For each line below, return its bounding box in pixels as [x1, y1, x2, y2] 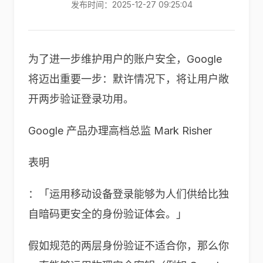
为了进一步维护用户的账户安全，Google [28, 53, 222, 65]
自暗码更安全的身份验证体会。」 [28, 208, 187, 220]
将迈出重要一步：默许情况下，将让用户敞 [28, 73, 229, 85]
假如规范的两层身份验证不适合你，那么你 [28, 240, 229, 252]
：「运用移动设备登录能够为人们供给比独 [28, 188, 229, 200]
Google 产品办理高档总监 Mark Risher [28, 124, 212, 137]
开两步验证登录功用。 [28, 93, 134, 105]
